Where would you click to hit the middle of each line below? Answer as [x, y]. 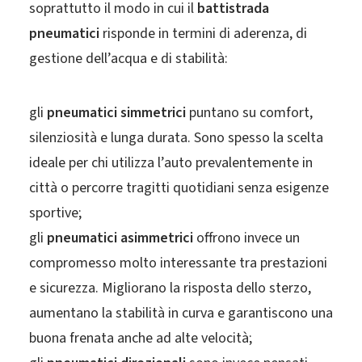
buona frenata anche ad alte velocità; [141, 338]
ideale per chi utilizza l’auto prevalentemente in [171, 163]
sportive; [55, 213]
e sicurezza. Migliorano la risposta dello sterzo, [170, 288]
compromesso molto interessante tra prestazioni [178, 263]
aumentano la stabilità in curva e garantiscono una [181, 313]
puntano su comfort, [249, 113]
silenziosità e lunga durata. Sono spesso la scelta [176, 138]
